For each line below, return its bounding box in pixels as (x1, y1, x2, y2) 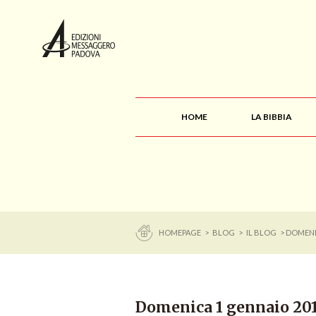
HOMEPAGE (159, 228, 202, 237)
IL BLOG (246, 228, 276, 237)
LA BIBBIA (251, 111, 292, 122)
